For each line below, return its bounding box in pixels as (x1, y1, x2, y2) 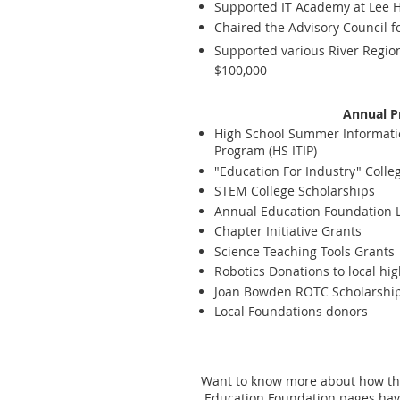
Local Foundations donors (214, 303, 368, 320)
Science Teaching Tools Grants (214, 242, 395, 260)
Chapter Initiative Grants (214, 222, 362, 239)
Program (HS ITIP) (214, 142, 317, 159)
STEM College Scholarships (214, 182, 375, 199)
